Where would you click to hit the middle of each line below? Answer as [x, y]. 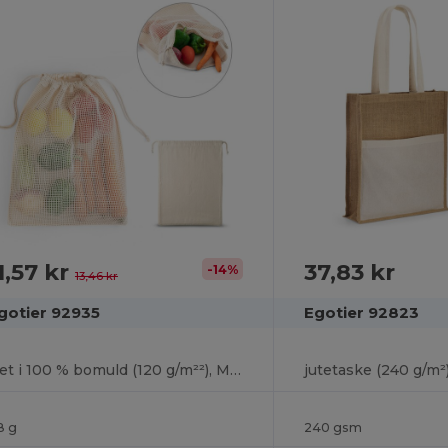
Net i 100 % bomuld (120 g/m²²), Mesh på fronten [235, 369]
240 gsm [332, 427]
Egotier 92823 [361, 312]
